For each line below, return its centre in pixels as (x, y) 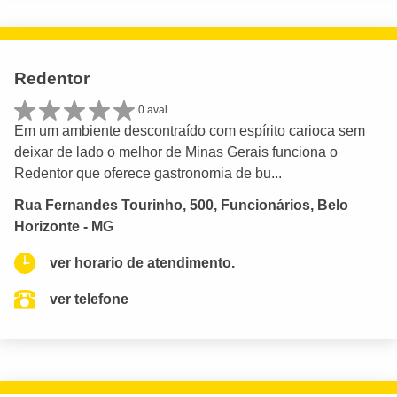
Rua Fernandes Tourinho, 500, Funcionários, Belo (181, 206)
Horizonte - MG (64, 227)
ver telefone (89, 300)
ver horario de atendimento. (142, 263)
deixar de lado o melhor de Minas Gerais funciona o (176, 152)
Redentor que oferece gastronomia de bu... (148, 173)
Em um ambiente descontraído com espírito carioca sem (190, 130)
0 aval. (154, 110)
